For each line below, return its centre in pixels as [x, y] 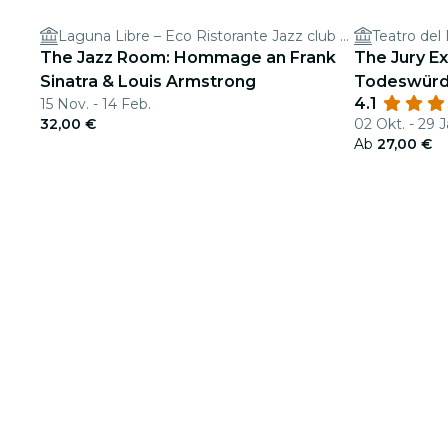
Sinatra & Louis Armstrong [148, 81]
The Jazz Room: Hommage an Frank [188, 57]
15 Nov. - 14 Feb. [95, 104]
